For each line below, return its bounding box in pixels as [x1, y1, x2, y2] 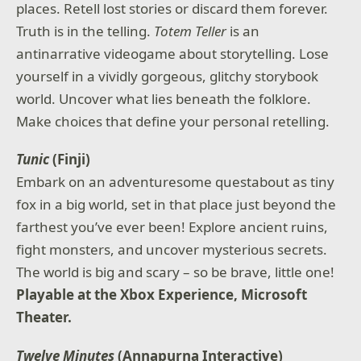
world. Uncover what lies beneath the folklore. [16, 89, 312, 108]
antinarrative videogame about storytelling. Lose [16, 44, 330, 63]
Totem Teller [154, 21, 227, 40]
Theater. [16, 308, 73, 327]
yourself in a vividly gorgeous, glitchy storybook [16, 66, 319, 85]
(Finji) [52, 150, 91, 169]
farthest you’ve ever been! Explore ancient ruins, [16, 218, 329, 237]
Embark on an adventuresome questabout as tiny [16, 172, 335, 192]
